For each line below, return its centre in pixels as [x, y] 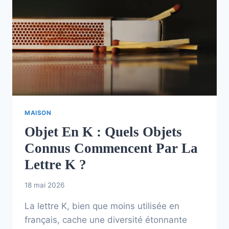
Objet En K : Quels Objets [103, 132]
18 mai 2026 [44, 185]
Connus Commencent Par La [111, 148]
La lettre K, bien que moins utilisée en [102, 206]
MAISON [38, 113]
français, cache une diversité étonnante [106, 220]
